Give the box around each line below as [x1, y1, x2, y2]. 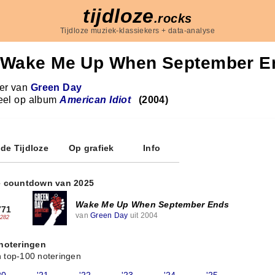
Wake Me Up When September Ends [76, 199, 230, 209]
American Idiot [60, 95, 131, 105]
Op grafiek [69, 143, 114, 153]
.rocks [153, 12, 192, 25]
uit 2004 [128, 211, 158, 220]
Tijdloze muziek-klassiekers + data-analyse [60, 26, 215, 35]
